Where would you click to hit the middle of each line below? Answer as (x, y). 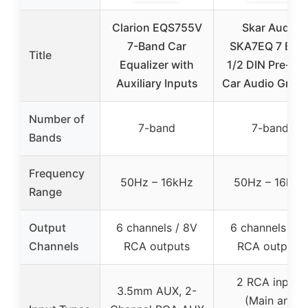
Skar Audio (270, 27)
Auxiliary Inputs (157, 83)
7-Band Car (157, 46)
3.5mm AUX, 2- (157, 290)
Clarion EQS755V (157, 27)
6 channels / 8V (157, 227)
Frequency (57, 173)
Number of (57, 119)
